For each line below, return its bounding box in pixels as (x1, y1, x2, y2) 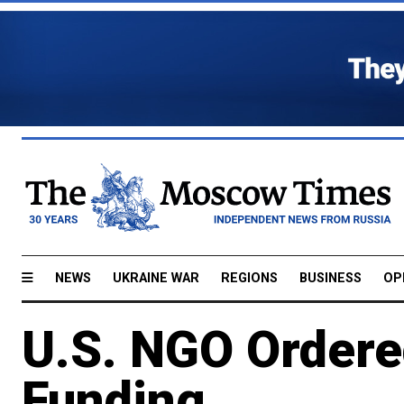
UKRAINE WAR (113, 270, 199, 286)
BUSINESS (299, 270, 362, 286)
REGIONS (221, 270, 278, 286)
